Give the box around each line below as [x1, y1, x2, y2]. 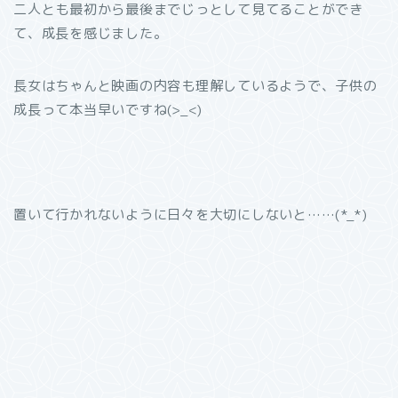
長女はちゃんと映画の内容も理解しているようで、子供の [13, 76, 378, 95]
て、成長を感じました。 [13, 24, 168, 43]
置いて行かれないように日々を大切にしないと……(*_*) [13, 205, 368, 224]
